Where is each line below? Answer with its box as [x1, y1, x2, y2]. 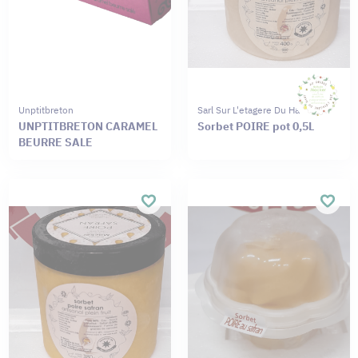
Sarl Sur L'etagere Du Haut [197, 103, 308, 116]
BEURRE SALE [18, 134, 93, 149]
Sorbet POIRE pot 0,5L [197, 118, 314, 133]
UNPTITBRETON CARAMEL [18, 118, 157, 133]
